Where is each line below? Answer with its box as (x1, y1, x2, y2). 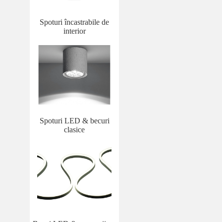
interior (63, 27, 86, 36)
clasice (64, 125, 85, 134)
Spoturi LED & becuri (39, 116, 110, 125)
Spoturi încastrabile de (40, 18, 109, 27)
